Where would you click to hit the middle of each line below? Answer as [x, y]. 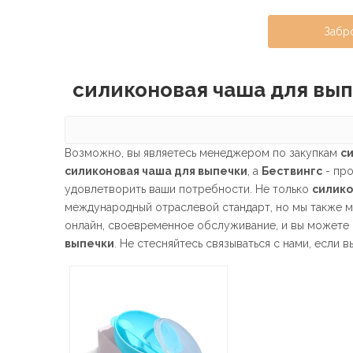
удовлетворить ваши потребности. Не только [188, 189]
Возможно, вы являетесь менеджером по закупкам [203, 153]
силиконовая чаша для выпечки [156, 171]
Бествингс [292, 171]
